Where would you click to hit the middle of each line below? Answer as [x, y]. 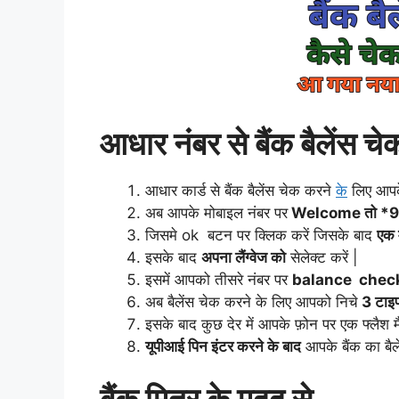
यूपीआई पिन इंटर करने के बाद [223, 346]
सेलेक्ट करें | [322, 257]
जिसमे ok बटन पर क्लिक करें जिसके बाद [261, 235]
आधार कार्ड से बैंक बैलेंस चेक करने [240, 190]
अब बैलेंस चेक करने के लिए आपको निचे [252, 301]
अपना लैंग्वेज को [244, 257]
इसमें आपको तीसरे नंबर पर [219, 279]
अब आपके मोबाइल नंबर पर [216, 212]
